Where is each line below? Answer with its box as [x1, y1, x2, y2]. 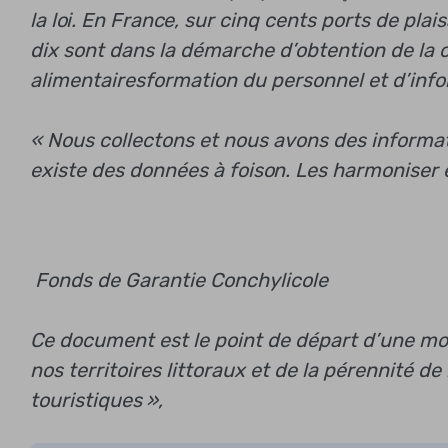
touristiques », [30, 387, 163, 412]
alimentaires [30, 67, 145, 92]
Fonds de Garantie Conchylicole [30, 267, 328, 292]
